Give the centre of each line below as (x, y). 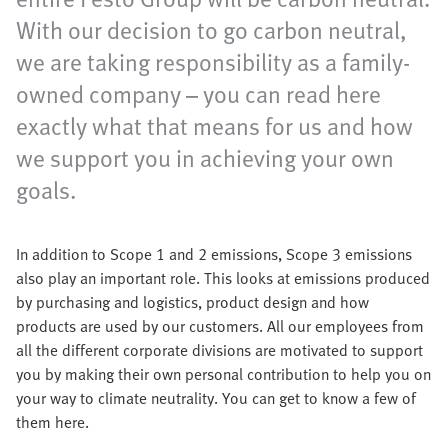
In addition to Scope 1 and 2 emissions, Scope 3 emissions (214, 254)
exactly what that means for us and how (214, 126)
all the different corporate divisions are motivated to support (219, 350)
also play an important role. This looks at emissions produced (223, 278)
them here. (52, 422)
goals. (46, 190)
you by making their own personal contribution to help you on (223, 374)
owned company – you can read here (198, 94)
